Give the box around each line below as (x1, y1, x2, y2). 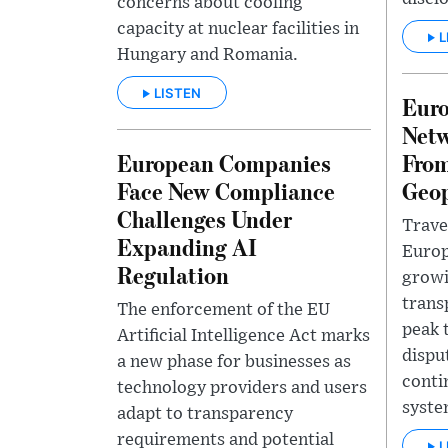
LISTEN (154, 85, 201, 102)
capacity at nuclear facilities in (117, 20, 359, 39)
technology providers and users (117, 379, 367, 398)
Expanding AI (117, 231, 257, 263)
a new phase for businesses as (117, 353, 351, 372)
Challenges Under (117, 203, 292, 235)
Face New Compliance (117, 175, 335, 207)
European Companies (117, 147, 331, 179)
